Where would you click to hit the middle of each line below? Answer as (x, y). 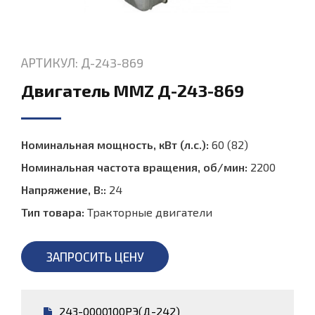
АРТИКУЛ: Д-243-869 (82, 62)
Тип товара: (53, 212)
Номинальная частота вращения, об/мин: (134, 167)
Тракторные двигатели (150, 212)
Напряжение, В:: (64, 189)
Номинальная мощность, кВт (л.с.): (115, 144)
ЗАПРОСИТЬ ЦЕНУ (95, 256)
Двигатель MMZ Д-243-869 (133, 90)
